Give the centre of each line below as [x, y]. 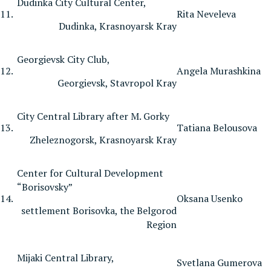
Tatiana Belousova [217, 127]
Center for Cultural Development [90, 173]
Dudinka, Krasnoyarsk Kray [118, 26]
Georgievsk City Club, [64, 59]
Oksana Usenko [210, 198]
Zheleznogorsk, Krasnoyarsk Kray [103, 139]
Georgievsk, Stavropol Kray [117, 83]
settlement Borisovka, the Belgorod [98, 210]
